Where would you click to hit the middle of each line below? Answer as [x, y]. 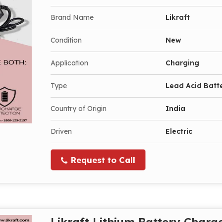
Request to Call [102, 160]
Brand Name [72, 17]
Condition [66, 40]
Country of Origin [79, 108]
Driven [61, 131]
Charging [182, 63]
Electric [179, 131]
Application [69, 63]
